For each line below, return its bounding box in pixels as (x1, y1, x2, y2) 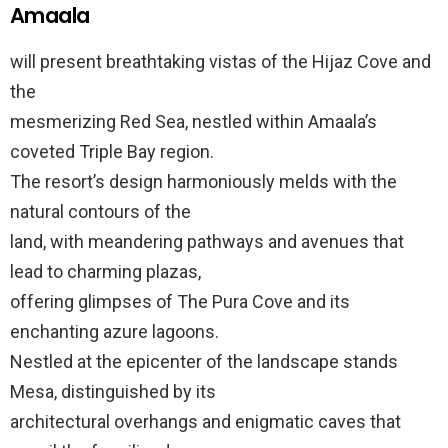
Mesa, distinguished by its (10, 381, 216, 402)
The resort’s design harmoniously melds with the (10, 171, 397, 192)
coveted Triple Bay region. (10, 141, 214, 162)
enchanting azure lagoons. (10, 321, 219, 342)
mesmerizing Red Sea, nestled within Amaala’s (10, 111, 377, 132)
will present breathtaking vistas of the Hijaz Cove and (10, 51, 431, 72)
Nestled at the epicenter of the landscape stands (10, 351, 398, 372)
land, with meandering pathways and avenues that (10, 231, 404, 252)
